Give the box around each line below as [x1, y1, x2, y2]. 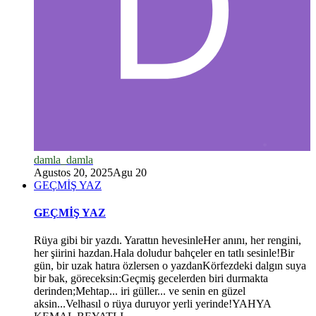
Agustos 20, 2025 [34, 166, 113, 178]
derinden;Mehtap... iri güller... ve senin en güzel [34, 285, 245, 298]
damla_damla [34, 153, 93, 166]
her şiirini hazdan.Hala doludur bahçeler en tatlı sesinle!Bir [34, 247, 294, 260]
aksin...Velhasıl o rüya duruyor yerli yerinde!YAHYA [34, 298, 271, 310]
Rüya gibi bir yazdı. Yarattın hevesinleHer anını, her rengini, [34, 234, 301, 247]
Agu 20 [113, 166, 147, 178]
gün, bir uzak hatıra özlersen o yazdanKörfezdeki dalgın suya [34, 260, 306, 272]
